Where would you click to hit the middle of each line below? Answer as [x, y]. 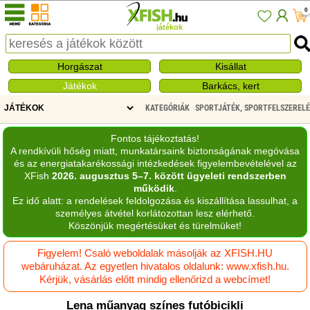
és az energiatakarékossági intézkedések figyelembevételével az [155, 164]
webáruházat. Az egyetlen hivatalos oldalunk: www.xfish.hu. [155, 266]
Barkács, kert [230, 86]
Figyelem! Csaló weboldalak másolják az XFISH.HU [155, 253]
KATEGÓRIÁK [167, 108]
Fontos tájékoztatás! [155, 139]
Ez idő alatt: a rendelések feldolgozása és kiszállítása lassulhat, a [155, 201]
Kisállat [230, 66]
